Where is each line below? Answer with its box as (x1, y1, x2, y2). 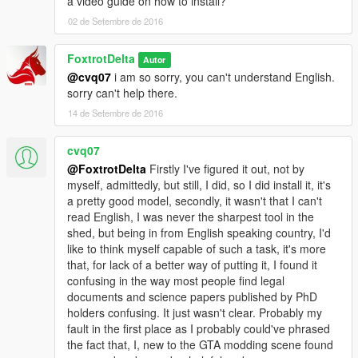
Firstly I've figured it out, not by (146, 161, 304, 177)
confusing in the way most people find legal (67, 272, 284, 289)
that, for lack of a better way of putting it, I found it (67, 257, 317, 273)
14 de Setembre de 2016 (68, 106, 163, 120)
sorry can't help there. (67, 85, 177, 101)
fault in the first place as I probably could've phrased (67, 320, 330, 337)
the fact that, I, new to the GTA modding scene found (67, 336, 333, 353)
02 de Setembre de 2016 (68, 14, 163, 28)
